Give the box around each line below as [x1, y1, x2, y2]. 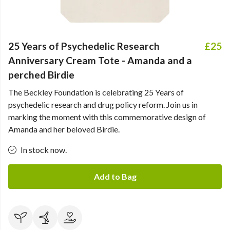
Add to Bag [93, 171, 137, 181]
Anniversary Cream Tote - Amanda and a [8, 54, 192, 66]
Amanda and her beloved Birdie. [8, 124, 120, 134]
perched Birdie [8, 69, 74, 81]
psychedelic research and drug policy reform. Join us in [8, 100, 198, 109]
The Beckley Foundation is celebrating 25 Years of [8, 87, 184, 97]
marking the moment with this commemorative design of [8, 112, 206, 122]
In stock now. [21, 145, 67, 155]
